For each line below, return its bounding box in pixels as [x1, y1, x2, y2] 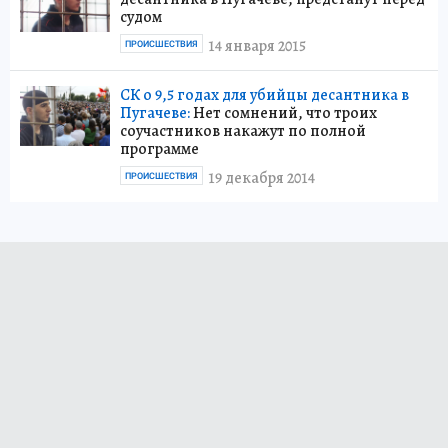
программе [120, 138, 199, 160]
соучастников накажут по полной [120, 120, 366, 142]
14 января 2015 [208, 34, 306, 57]
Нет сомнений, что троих [190, 102, 377, 124]
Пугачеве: [120, 102, 190, 124]
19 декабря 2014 [208, 166, 315, 189]
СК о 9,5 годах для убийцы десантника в [120, 84, 409, 106]
